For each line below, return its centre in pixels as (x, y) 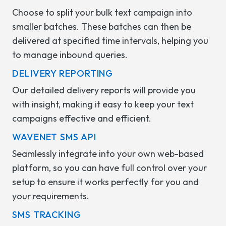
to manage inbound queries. (70, 55)
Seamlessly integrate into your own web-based (108, 154)
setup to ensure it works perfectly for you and (105, 182)
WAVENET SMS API (54, 137)
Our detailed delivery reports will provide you (104, 90)
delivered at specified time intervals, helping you (110, 41)
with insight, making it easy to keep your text (103, 104)
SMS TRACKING (47, 215)
